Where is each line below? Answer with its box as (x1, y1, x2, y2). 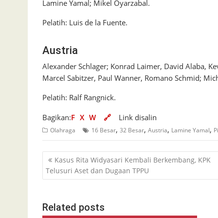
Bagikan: (42, 112, 71, 122)
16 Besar (91, 126, 116, 134)
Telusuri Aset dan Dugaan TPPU (46, 166, 149, 176)
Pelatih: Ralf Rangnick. (42, 92, 116, 102)
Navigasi (42, 150, 87, 164)
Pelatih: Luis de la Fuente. (42, 17, 127, 27)
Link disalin (119, 112, 157, 122)
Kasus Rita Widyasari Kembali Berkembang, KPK (54, 155, 211, 165)
